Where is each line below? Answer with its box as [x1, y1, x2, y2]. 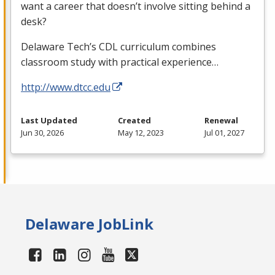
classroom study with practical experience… [21, 55, 219, 69]
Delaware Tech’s [21, 39, 99, 53]
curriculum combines [118, 39, 216, 53]
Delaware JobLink [25, 213, 154, 234]
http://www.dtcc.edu [21, 80, 110, 94]
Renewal [204, 114, 238, 126]
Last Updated [21, 114, 77, 126]
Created [118, 114, 151, 126]
